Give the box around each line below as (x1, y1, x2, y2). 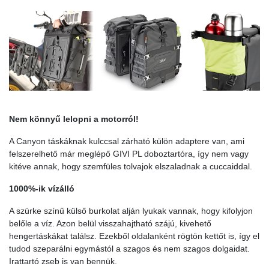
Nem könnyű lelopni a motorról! (9, 113, 139, 124)
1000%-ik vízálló (9, 183, 74, 193)
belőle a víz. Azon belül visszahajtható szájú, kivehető (9, 218, 211, 228)
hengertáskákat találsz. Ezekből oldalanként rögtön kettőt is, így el (9, 231, 259, 241)
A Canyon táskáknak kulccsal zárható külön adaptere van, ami (9, 136, 244, 146)
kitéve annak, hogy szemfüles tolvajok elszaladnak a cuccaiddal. (9, 161, 252, 171)
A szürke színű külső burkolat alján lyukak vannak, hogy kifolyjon (9, 205, 253, 216)
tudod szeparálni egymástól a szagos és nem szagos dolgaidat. (9, 243, 250, 253)
